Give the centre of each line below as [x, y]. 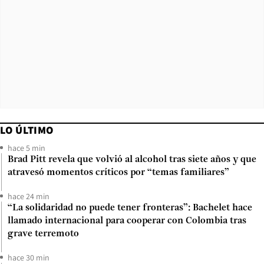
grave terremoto [43, 234]
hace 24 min [29, 196]
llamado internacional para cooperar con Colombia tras [127, 221]
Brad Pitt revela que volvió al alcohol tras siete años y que [132, 159]
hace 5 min [27, 148]
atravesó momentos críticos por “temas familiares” [118, 172]
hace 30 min [29, 257]
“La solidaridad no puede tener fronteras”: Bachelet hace [130, 208]
